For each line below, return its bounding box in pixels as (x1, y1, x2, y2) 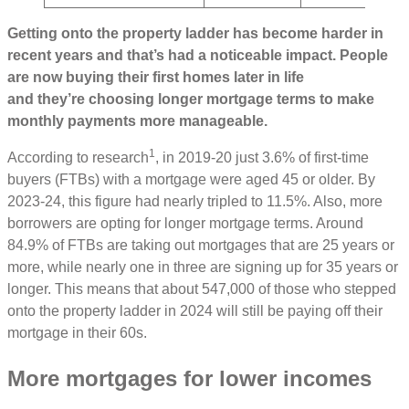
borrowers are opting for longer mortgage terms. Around (7, 215, 363, 232)
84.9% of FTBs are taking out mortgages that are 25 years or (7, 237, 394, 254)
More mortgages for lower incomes (7, 366, 378, 392)
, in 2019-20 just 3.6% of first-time (155, 150, 369, 166)
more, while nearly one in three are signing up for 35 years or (7, 259, 398, 276)
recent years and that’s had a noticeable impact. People (7, 47, 388, 64)
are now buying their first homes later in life (7, 69, 304, 86)
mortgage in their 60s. (7, 325, 151, 341)
